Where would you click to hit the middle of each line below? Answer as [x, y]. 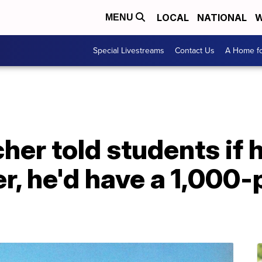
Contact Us [195, 51]
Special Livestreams [129, 51]
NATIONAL [222, 18]
